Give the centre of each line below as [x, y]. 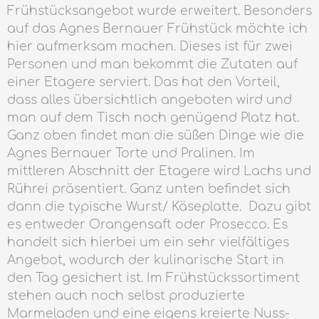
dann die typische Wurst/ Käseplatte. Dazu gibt [159, 207]
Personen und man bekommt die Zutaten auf [152, 64]
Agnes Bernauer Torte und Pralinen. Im [131, 153]
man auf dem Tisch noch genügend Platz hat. [153, 118]
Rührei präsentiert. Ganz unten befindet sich [149, 189]
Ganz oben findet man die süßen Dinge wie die [156, 136]
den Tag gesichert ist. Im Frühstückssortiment [153, 278]
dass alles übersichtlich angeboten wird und [150, 100]
